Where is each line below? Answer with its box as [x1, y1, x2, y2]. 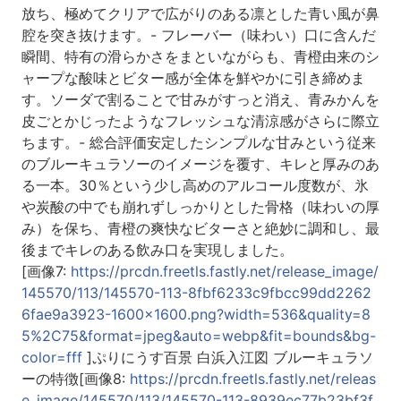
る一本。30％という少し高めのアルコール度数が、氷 [21, 176, 369, 195]
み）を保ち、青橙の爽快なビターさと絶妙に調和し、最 [21, 219, 380, 238]
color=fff [21, 348, 82, 367]
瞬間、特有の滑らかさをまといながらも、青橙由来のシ [21, 47, 380, 66]
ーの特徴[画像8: [21, 370, 130, 388]
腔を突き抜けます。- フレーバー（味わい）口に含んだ [21, 26, 376, 45]
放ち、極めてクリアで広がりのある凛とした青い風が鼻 [21, 4, 380, 23]
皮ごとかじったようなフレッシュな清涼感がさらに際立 [21, 112, 380, 131]
